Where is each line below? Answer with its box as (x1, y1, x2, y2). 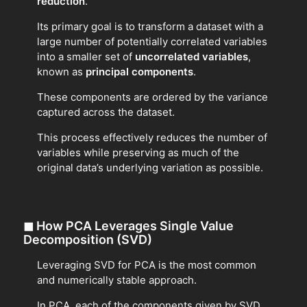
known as (37, 64, 86, 78)
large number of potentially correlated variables (37, 34, 267, 48)
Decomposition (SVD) (23, 232, 152, 247)
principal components (86, 64, 193, 78)
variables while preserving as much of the (37, 145, 239, 159)
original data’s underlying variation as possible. (37, 160, 263, 174)
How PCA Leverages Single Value (36, 218, 234, 233)
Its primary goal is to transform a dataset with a (37, 19, 263, 33)
